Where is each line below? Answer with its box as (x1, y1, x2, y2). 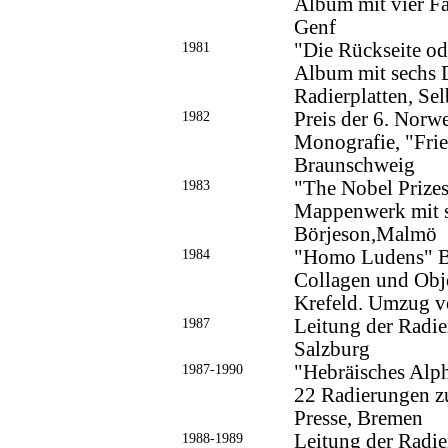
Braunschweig (293, 154, 415, 177)
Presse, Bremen (293, 407, 423, 430)
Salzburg (293, 338, 370, 361)
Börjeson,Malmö (293, 223, 437, 246)
